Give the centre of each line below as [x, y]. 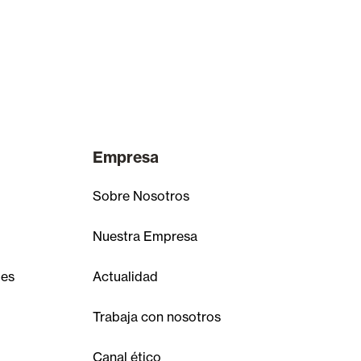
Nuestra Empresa [145, 236]
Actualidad [125, 276]
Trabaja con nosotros [156, 317]
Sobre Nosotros [141, 196]
